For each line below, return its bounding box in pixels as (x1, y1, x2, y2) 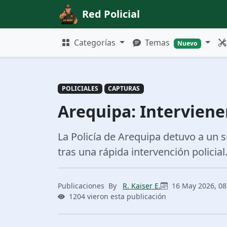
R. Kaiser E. (123, 181, 161, 191)
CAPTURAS (108, 84, 140, 93)
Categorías (72, 37, 118, 48)
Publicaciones (58, 181, 104, 191)
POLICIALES (61, 84, 98, 93)
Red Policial (82, 7, 140, 21)
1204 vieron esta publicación (69, 192, 166, 202)
